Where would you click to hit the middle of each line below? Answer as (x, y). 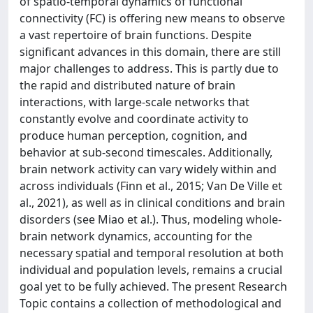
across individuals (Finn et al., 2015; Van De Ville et (151, 186)
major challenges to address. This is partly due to (149, 68)
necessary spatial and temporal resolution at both (152, 253)
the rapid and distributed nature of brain (128, 85)
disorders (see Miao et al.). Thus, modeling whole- (151, 219)
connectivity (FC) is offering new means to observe (152, 18)
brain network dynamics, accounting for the (136, 236)
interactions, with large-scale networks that (134, 102)
